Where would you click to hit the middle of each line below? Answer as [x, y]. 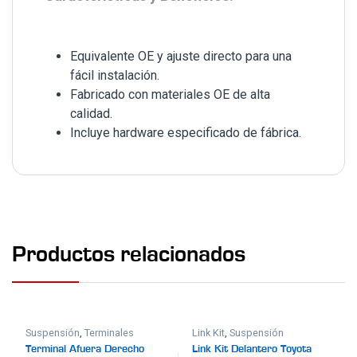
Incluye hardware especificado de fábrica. [186, 132]
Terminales [110, 332]
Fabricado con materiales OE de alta [170, 94]
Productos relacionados [129, 255]
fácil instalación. [115, 75]
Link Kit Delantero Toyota [252, 349]
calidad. [91, 113]
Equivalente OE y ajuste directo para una [181, 56]
